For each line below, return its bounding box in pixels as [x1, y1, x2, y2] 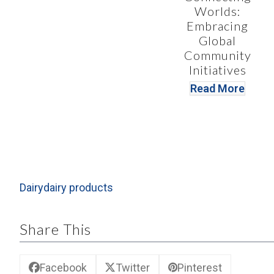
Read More [190, 82, 245, 95]
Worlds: [194, 4, 241, 19]
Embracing [187, 18, 249, 34]
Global [199, 33, 237, 48]
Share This [20, 220, 91, 239]
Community [183, 48, 251, 63]
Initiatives [188, 62, 246, 78]
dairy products [43, 181, 113, 194]
